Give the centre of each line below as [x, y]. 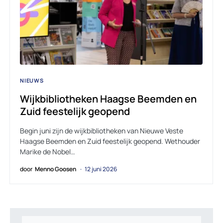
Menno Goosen [56, 169]
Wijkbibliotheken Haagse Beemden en [108, 99]
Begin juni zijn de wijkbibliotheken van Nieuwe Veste [102, 131]
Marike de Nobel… [48, 152]
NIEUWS [32, 80]
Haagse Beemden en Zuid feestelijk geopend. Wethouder [110, 141]
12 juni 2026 [101, 169]
